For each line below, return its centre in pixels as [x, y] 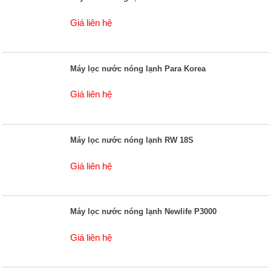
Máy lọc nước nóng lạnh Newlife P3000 [144, 212]
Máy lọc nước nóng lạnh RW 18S [132, 140]
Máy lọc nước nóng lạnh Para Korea [138, 68]
